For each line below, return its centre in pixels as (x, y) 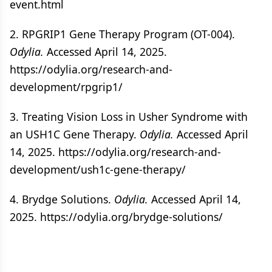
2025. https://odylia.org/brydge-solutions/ (116, 217)
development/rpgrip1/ (66, 87)
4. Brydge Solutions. (62, 199)
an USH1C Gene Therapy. (75, 134)
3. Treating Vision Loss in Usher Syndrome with (129, 117)
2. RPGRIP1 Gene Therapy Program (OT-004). (122, 34)
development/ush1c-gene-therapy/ (98, 169)
